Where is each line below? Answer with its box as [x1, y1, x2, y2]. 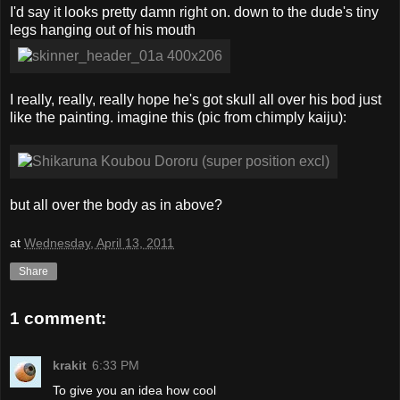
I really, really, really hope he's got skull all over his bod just [10, 91, 381, 107]
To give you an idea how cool [53, 382, 216, 397]
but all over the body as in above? [10, 196, 222, 212]
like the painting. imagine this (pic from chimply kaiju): [10, 109, 346, 125]
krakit [53, 357, 87, 372]
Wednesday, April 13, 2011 [24, 236, 174, 251]
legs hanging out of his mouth [10, 21, 196, 37]
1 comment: [10, 309, 106, 329]
